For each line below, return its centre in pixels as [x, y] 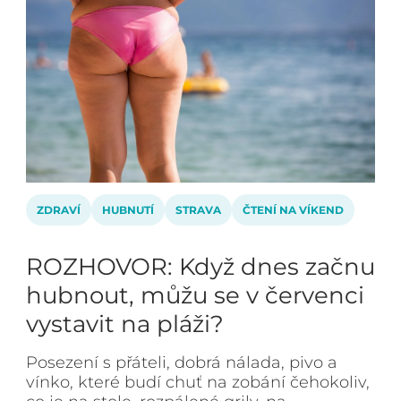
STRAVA [198, 210]
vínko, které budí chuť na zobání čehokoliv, [198, 382]
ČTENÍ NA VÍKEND [293, 210]
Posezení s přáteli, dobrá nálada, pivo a [182, 363]
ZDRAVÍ [59, 210]
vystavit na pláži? [125, 324]
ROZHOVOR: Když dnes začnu [200, 267]
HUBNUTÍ [128, 210]
